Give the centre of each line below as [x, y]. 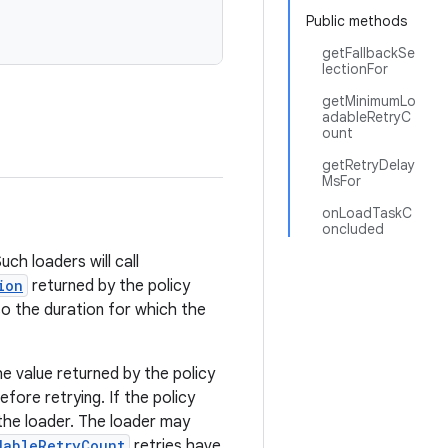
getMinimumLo [369, 101]
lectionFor [355, 69]
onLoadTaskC [367, 213]
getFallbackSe [368, 53]
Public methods [356, 21]
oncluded [353, 229]
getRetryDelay [368, 165]
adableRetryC [366, 117]
